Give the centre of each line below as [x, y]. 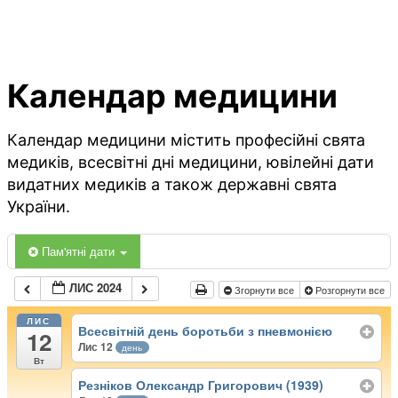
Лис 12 [97, 346]
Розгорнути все [350, 290]
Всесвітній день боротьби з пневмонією [206, 330]
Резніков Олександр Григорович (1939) [201, 385]
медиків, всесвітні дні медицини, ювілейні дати [191, 163]
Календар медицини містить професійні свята [186, 140]
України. [39, 207]
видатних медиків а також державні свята [172, 185]
